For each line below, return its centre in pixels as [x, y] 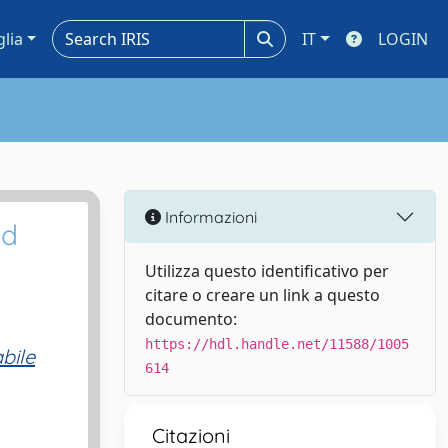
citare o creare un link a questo [262, 295]
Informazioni [209, 216]
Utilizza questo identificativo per [267, 271]
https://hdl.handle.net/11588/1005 [277, 344]
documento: [191, 319]
